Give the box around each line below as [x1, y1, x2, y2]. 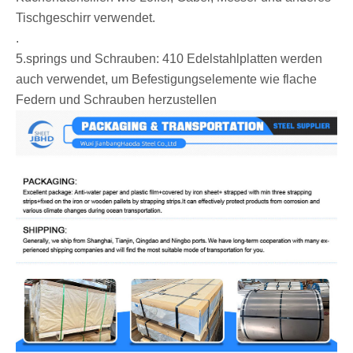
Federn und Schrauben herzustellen [16, 93, 217, 107]
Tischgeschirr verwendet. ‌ [16, 11, 158, 25]
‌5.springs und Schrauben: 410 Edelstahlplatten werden [16, 52, 322, 66]
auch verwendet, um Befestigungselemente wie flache [16, 72, 317, 87]
